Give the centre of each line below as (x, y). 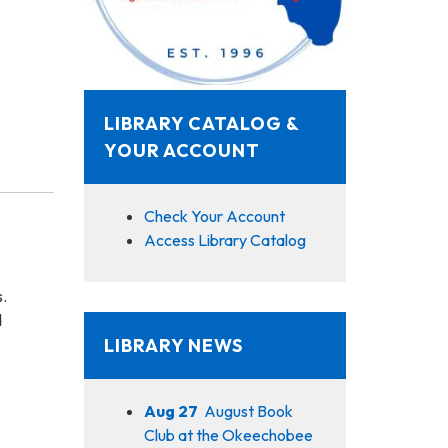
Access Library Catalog (224, 239)
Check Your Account (214, 215)
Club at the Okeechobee (228, 434)
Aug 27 (170, 410)
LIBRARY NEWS (173, 345)
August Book (248, 410)
